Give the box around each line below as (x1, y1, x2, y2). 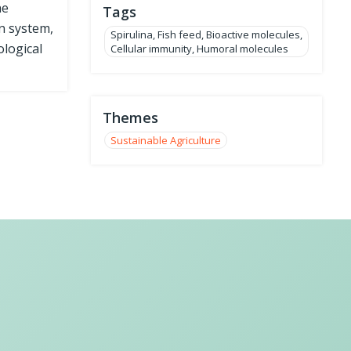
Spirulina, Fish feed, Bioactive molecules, (110, 27, 302, 42)
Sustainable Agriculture (110, 133, 221, 147)
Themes (103, 108, 158, 127)
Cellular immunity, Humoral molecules (110, 42, 288, 56)
